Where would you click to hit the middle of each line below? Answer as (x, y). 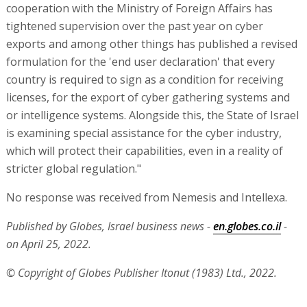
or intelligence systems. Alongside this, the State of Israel (152, 115)
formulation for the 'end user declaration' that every (140, 62)
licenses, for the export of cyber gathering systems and (148, 98)
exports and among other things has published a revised (151, 44)
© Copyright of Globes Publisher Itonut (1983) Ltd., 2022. (141, 273)
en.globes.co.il (247, 226)
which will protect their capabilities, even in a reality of (144, 151)
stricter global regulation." (73, 169)
